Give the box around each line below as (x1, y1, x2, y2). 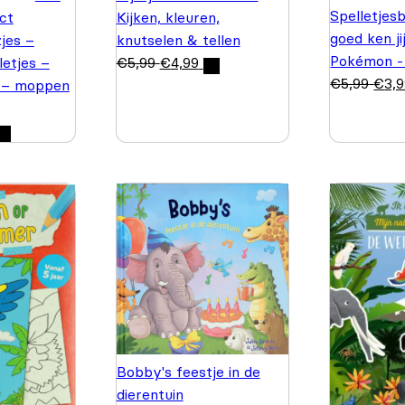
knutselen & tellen (116, 30, 240, 49)
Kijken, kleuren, (116, 7, 220, 26)
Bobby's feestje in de (116, 363, 260, 381)
